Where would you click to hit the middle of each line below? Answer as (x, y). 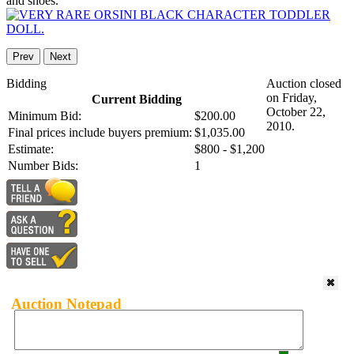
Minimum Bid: (45, 116)
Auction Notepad (66, 303)
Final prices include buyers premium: (100, 133)
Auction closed (304, 84)
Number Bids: (43, 166)
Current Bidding (136, 100)
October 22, (296, 112)
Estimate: (31, 149)
